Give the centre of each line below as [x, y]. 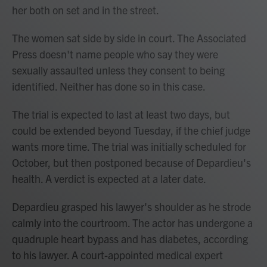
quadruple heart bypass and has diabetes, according [130, 239]
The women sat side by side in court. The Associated [129, 38]
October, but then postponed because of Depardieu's [131, 162]
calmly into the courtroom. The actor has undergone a [132, 223]
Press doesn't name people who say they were [115, 54]
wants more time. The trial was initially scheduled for [129, 146]
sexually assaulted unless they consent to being [118, 70]
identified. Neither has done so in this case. [109, 86]
